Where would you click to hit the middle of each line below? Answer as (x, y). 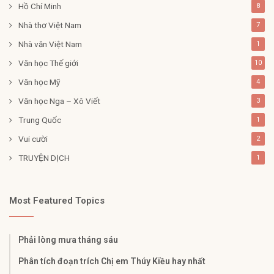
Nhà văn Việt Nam (50, 44)
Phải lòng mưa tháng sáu (68, 239)
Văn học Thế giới (48, 63)
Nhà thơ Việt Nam (50, 25)
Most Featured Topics (57, 200)
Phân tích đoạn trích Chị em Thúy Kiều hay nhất (112, 261)
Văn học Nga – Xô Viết (59, 101)
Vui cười (33, 139)
